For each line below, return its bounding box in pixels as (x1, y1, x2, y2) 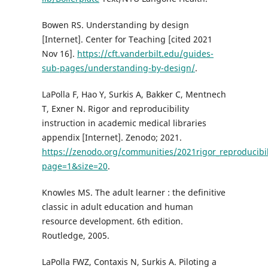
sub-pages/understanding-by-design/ (41, 62, 195, 74)
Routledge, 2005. (41, 230, 109, 242)
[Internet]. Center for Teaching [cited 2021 (41, 33, 212, 45)
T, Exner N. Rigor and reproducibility (41, 103, 189, 115)
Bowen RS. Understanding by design (41, 19, 189, 31)
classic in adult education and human (41, 201, 193, 213)
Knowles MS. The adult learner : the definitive (41, 187, 226, 199)
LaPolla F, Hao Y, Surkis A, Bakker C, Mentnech (41, 89, 226, 100)
